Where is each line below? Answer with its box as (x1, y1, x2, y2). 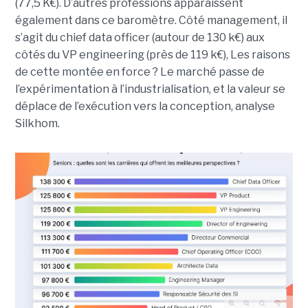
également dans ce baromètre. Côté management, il (14, 13, 287, 27)
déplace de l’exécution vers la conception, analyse (14, 99, 275, 113)
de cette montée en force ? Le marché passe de (14, 65, 265, 78)
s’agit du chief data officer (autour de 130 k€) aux (14, 30, 265, 44)
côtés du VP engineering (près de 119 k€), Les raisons (14, 47, 290, 61)
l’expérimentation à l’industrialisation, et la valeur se (14, 82, 285, 96)
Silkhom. (14, 116, 60, 130)
